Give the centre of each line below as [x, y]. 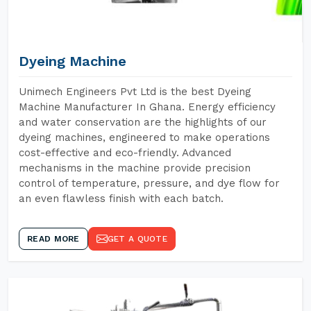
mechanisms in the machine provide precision [135, 168]
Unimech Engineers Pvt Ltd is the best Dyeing [135, 92]
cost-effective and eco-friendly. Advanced [125, 153]
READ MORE [53, 239]
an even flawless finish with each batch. [121, 199]
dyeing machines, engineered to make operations [144, 137]
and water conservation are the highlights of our [143, 122]
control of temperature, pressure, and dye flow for [149, 183]
